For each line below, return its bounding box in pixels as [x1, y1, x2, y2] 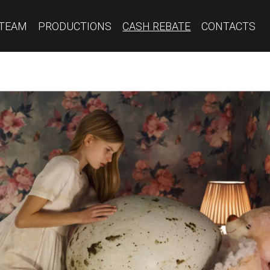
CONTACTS [201, 19, 256, 33]
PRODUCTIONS [38, 19, 112, 33]
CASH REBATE [122, 19, 191, 33]
